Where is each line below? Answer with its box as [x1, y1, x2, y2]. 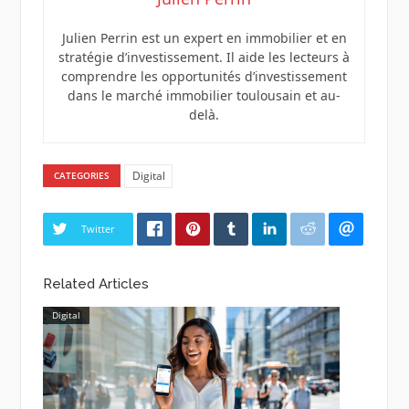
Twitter [80, 221, 114, 236]
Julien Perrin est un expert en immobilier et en [61, 28, 347, 47]
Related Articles [42, 276, 149, 293]
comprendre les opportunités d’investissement [61, 67, 347, 85]
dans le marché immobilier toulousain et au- [68, 86, 341, 104]
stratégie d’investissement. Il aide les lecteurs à [58, 47, 350, 66]
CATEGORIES [54, 169, 110, 183]
